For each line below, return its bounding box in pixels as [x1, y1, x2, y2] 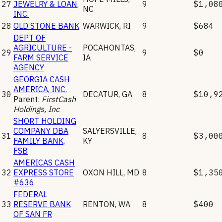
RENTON [83, 199, 115, 209]
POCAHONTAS [83, 42, 134, 53]
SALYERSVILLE [83, 125, 135, 136]
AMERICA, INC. [13, 84, 67, 94]
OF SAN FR [13, 209, 52, 219]
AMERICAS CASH [13, 157, 75, 167]
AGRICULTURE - [13, 42, 72, 53]
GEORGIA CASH [13, 74, 70, 84]
